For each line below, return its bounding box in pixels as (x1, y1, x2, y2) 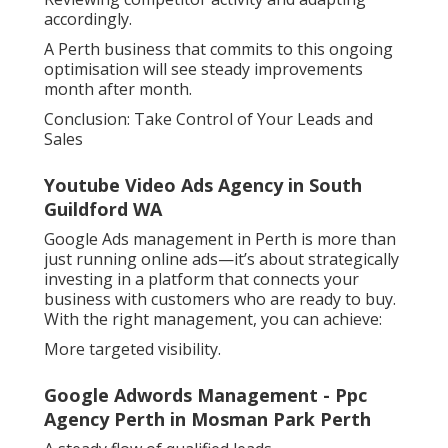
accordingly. (44, 8, 132, 31)
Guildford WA (44, 197, 162, 222)
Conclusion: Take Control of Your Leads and (44, 108, 373, 131)
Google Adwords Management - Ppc (44, 383, 367, 408)
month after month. (44, 78, 192, 101)
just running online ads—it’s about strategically (44, 248, 399, 271)
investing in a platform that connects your (44, 268, 359, 291)
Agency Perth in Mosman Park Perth (44, 407, 371, 432)
